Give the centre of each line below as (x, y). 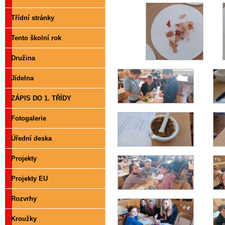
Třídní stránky (33, 18)
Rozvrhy (24, 199)
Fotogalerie (29, 118)
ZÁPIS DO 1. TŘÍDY (41, 98)
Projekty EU (29, 179)
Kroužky (24, 219)
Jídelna (22, 78)
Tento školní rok (36, 38)
